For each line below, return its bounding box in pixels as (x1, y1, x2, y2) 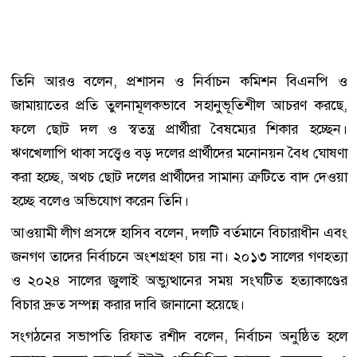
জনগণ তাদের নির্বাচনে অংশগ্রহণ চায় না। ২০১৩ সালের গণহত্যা (11, 247, 347, 267)
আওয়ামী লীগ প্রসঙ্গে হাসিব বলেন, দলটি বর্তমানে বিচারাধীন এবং (11, 223, 347, 243)
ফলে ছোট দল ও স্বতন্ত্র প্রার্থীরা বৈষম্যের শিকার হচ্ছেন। (11, 120, 347, 139)
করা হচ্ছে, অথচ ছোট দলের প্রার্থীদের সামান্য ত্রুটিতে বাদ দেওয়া (11, 167, 347, 187)
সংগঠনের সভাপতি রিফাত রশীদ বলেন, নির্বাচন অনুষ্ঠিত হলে (11, 327, 347, 347)
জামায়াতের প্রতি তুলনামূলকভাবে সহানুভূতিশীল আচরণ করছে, (11, 96, 347, 116)
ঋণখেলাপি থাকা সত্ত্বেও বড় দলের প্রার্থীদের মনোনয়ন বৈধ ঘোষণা (11, 143, 347, 163)
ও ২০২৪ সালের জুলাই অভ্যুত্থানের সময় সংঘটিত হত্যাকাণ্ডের (11, 271, 347, 291)
